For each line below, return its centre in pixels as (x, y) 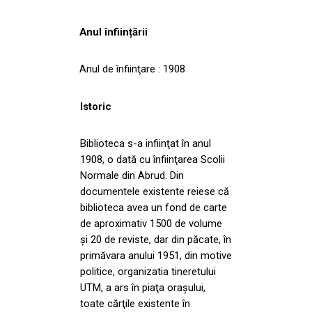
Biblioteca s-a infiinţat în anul (146, 143)
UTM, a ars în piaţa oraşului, (143, 287)
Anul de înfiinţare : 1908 (132, 69)
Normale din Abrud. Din (132, 175)
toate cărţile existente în (135, 303)
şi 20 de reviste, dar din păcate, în (156, 239)
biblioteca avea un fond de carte (154, 207)
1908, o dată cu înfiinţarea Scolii (153, 159)
